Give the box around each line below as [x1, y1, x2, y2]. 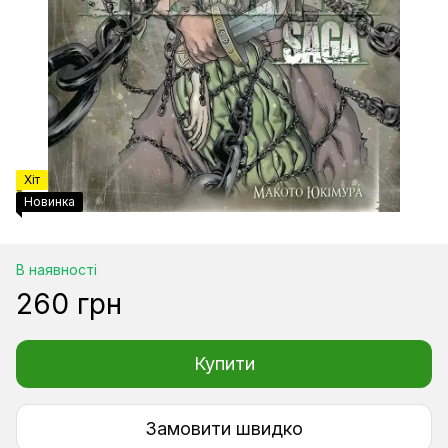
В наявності [16, 261, 97, 278]
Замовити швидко [145, 417, 303, 439]
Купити [193, 353, 255, 374]
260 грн [16, 287, 122, 321]
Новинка [24, 194, 75, 209]
